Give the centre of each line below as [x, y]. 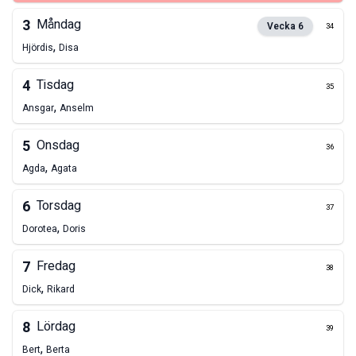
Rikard [61, 290]
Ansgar [38, 108]
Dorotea [40, 229]
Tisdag [55, 85]
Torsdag [59, 206]
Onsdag [58, 146]
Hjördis [38, 48]
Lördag [56, 327]
